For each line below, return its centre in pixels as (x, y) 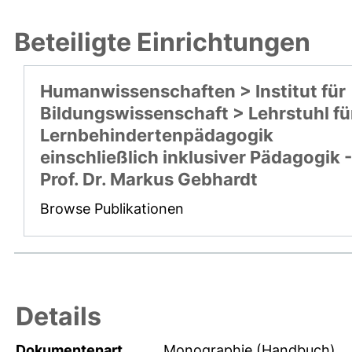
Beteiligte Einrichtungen (162, 42)
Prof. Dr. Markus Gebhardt (149, 179)
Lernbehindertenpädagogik (157, 135)
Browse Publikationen (112, 208)
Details (59, 316)
